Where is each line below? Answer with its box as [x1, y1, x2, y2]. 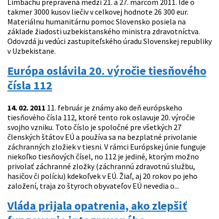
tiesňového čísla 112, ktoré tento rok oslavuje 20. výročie [7, 112, 195, 123]
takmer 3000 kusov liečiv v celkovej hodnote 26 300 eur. [7, 7, 188, 17]
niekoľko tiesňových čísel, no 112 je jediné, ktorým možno [7, 152, 199, 162]
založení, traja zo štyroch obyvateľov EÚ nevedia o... [7, 181, 179, 191]
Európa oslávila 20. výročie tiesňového [7, 63, 206, 79]
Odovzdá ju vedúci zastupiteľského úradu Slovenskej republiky [7, 36, 212, 46]
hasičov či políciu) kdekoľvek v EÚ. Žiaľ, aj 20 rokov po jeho [7, 171, 197, 181]
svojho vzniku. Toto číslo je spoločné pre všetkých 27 [7, 122, 181, 132]
